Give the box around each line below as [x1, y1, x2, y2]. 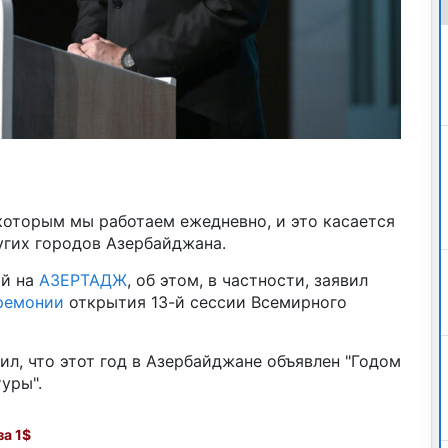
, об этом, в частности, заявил [126, 269, 368, 290]
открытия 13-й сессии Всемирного [63, 291, 347, 312]
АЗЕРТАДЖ [38, 269, 127, 290]
